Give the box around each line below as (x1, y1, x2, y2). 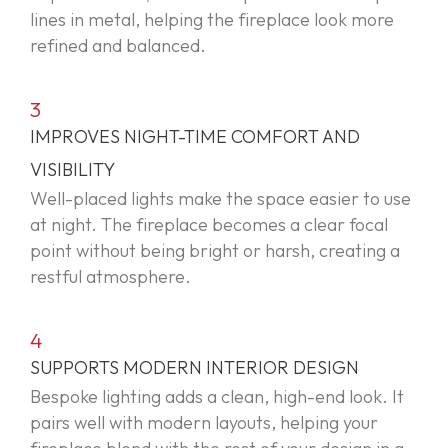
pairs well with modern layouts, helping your (30, 410, 378, 434)
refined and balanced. (30, 33, 206, 57)
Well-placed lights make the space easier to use (30, 186, 411, 210)
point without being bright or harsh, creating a (30, 238, 400, 262)
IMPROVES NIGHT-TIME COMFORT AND (30, 124, 360, 148)
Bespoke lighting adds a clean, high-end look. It (30, 384, 404, 408)
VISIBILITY (30, 157, 115, 181)
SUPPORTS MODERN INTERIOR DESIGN (30, 355, 359, 379)
